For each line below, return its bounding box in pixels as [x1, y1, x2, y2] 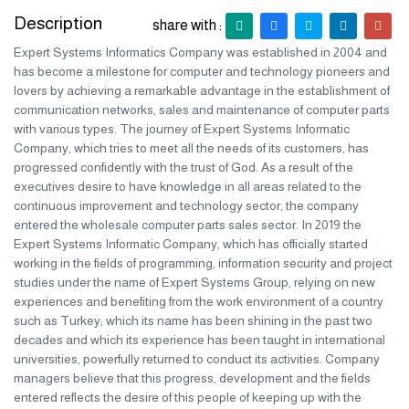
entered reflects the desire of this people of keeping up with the [14, 390, 362, 404]
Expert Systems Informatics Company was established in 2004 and [14, 45, 387, 59]
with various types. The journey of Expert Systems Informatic [14, 121, 350, 136]
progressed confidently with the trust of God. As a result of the [14, 160, 353, 174]
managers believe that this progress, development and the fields [14, 371, 371, 385]
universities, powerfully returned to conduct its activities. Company [14, 351, 380, 366]
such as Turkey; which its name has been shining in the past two [14, 313, 372, 328]
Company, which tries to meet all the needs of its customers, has [14, 141, 369, 155]
